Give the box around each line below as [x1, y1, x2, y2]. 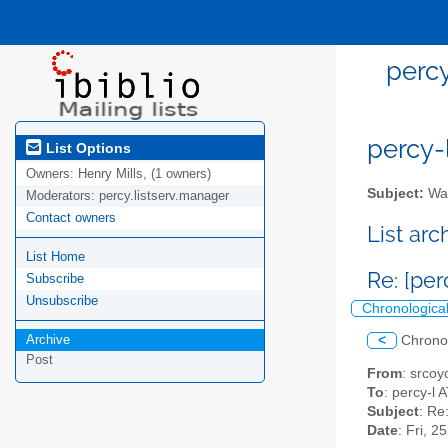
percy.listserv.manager [99, 188, 229, 204]
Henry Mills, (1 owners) [78, 166, 211, 182]
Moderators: [26, 188, 99, 204]
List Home [26, 249, 85, 265]
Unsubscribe [26, 293, 98, 309]
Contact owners [26, 210, 116, 226]
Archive [26, 332, 70, 348]
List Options [42, 139, 131, 156]
